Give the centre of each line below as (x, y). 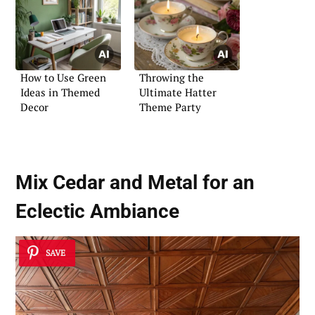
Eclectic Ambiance (97, 211)
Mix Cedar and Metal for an (135, 182)
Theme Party (170, 107)
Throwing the (172, 77)
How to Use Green (63, 77)
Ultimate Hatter (178, 92)
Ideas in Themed (60, 92)
